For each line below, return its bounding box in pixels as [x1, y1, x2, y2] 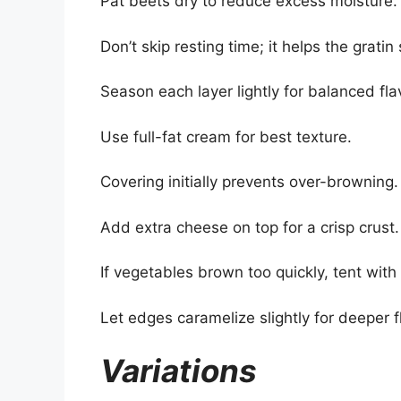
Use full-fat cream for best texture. [100, 127, 352, 146]
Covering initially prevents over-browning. [100, 173, 398, 192]
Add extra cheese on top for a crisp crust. [100, 218, 399, 236]
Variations [100, 352, 257, 390]
